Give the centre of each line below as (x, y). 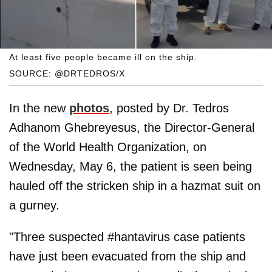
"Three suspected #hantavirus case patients (127, 236)
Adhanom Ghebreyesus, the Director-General (132, 127)
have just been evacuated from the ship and (127, 256)
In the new (39, 108)
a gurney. (34, 205)
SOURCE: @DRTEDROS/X (67, 73)
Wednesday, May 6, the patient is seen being (131, 166)
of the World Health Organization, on (108, 147)
